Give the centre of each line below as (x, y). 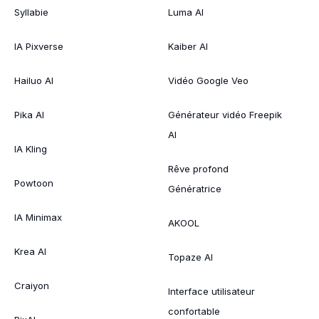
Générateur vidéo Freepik (225, 114)
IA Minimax (38, 217)
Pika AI (29, 114)
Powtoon (34, 183)
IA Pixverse (39, 46)
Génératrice (195, 188)
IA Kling (31, 148)
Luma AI (186, 12)
